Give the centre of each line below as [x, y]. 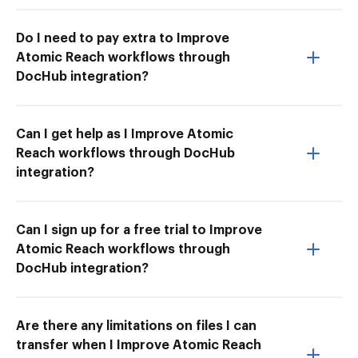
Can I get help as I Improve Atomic [125, 134]
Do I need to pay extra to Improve [123, 38]
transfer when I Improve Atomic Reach [139, 345]
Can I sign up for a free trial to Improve [139, 230]
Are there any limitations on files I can [136, 326]
